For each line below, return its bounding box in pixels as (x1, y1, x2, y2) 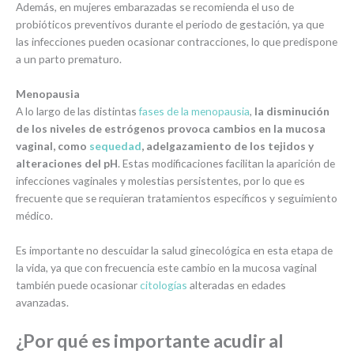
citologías (140, 278, 187, 292)
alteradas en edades (187, 278, 286, 292)
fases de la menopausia (139, 104, 250, 119)
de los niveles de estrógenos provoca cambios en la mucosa (16, 122, 326, 136)
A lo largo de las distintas (16, 104, 139, 119)
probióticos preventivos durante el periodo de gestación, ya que (16, 17, 324, 32)
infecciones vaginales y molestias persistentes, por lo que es (16, 174, 305, 188)
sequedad (89, 139, 141, 153)
